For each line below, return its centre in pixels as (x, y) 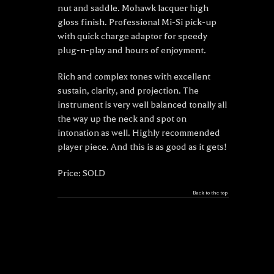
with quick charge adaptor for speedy (132, 36)
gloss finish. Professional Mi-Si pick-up (137, 22)
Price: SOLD (81, 173)
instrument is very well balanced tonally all (142, 105)
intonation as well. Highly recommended (139, 133)
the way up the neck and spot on (122, 119)
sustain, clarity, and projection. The (128, 91)
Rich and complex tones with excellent (134, 77)
